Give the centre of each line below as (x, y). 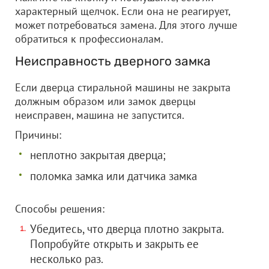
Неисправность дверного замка (113, 61)
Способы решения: (60, 209)
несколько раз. (67, 259)
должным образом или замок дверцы (105, 101)
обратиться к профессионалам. (89, 39)
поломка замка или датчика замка (113, 176)
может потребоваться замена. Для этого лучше (126, 25)
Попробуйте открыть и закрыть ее (114, 244)
